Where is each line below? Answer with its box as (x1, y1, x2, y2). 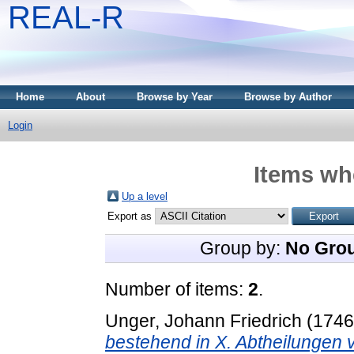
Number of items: (105, 278, 248, 299)
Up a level (122, 190, 168, 202)
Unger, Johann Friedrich (105, 310, 302, 331)
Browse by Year (137, 91, 213, 103)
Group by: (199, 237, 285, 258)
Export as (107, 209, 155, 222)
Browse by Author (244, 91, 332, 103)
